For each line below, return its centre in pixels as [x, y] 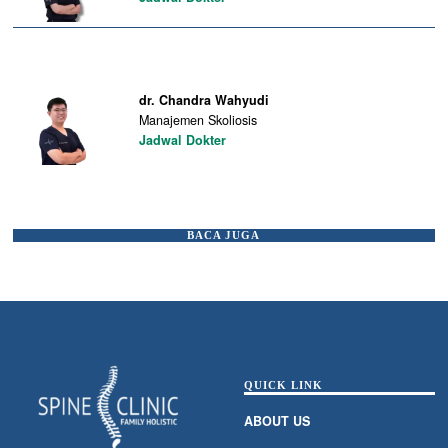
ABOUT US [276, 421]
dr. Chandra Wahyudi [203, 99]
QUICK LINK [283, 385]
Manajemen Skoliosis [197, 119]
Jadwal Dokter [182, 139]
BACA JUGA [224, 235]
